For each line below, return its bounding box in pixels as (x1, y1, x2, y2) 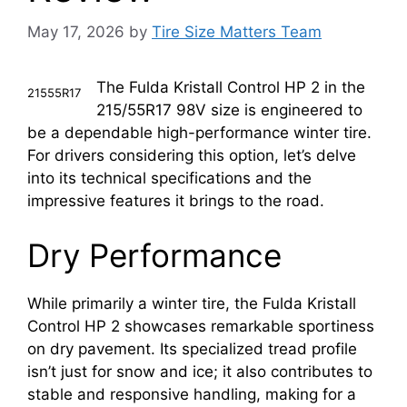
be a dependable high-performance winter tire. (27, 124, 372, 143)
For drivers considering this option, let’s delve (27, 146, 356, 165)
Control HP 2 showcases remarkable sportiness (27, 316, 374, 335)
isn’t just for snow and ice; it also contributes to (27, 362, 372, 381)
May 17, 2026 (27, 23, 124, 42)
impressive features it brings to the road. (27, 192, 324, 211)
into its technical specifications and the (27, 169, 312, 188)
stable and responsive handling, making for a (27, 384, 356, 403)
